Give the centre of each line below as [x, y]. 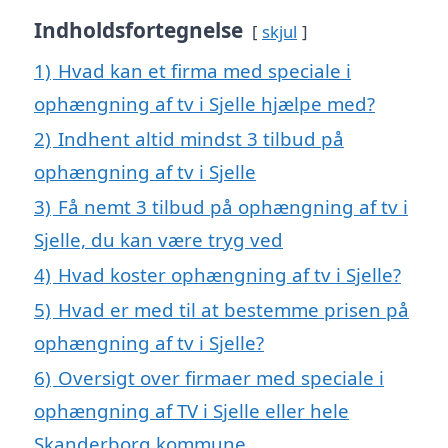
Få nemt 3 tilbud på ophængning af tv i [233, 207]
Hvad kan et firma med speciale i [204, 71]
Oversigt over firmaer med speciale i [221, 378]
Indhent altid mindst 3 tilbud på [201, 139]
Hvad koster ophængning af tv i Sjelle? [229, 275]
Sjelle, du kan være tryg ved [158, 240]
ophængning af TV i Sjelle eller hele [191, 411]
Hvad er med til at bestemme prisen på [233, 310]
